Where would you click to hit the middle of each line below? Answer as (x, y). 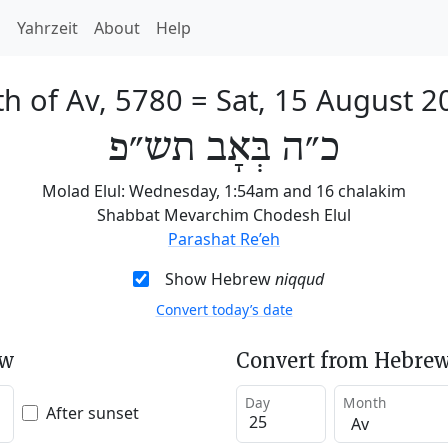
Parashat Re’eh (224, 239)
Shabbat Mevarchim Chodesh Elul (224, 215)
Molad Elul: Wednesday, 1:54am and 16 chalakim (224, 191)
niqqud (299, 279)
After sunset (92, 412)
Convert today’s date (224, 309)
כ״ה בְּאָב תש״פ (224, 149)
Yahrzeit (47, 28)
